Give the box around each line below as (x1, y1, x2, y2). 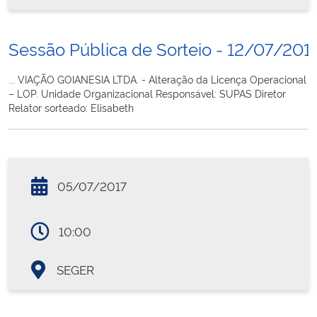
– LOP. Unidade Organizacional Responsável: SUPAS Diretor (8, 86, 286, 100)
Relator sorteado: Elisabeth (8, 100, 134, 115)
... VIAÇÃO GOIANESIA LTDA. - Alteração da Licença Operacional (8, 72, 306, 86)
